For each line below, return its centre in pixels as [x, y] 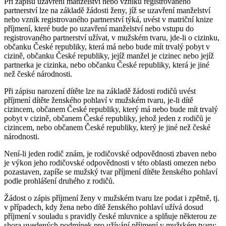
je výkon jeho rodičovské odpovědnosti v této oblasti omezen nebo [110, 162]
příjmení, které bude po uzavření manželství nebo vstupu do [99, 28]
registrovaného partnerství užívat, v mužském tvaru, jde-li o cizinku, [112, 37]
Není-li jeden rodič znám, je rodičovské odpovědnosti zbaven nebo [110, 153]
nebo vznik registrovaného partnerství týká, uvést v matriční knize [108, 19]
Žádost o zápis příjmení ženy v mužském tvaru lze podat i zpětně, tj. [112, 198]
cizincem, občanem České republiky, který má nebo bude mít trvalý [111, 109]
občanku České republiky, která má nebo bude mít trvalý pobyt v [107, 46]
